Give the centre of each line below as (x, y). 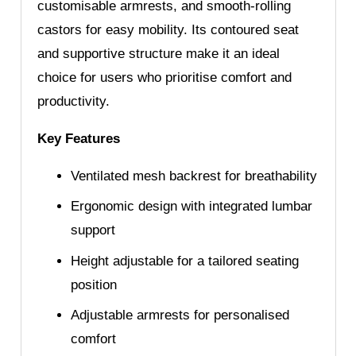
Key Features (78, 138)
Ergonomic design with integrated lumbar (192, 207)
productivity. (73, 101)
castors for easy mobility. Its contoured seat (168, 29)
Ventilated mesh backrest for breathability (194, 176)
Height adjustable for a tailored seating (185, 261)
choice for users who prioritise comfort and (164, 77)
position (94, 284)
